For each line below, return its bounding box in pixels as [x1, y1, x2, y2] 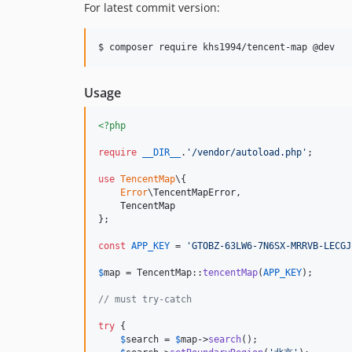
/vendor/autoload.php [192, 147, 302, 159]
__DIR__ [142, 147, 181, 159]
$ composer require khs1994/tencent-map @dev [98, 42, 335, 53]
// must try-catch [98, 294, 192, 306]
